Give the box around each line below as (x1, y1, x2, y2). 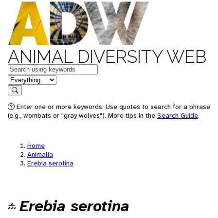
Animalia (27, 150, 53, 159)
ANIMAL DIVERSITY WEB (8, 46, 206, 67)
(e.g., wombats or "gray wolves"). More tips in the (8, 111, 157, 120)
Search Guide (157, 111, 198, 120)
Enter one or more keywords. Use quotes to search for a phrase (15, 102, 210, 111)
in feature (7, 74, 39, 84)
